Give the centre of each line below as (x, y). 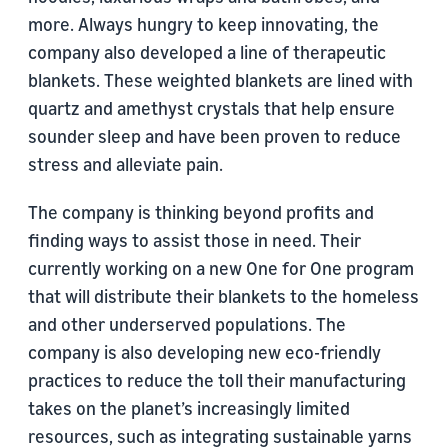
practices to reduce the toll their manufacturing (217, 380)
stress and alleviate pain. (125, 164)
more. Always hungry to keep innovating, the (203, 24)
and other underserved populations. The (187, 324)
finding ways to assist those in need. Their (194, 240)
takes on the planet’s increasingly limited (189, 408)
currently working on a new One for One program (221, 268)
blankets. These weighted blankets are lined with (220, 80)
